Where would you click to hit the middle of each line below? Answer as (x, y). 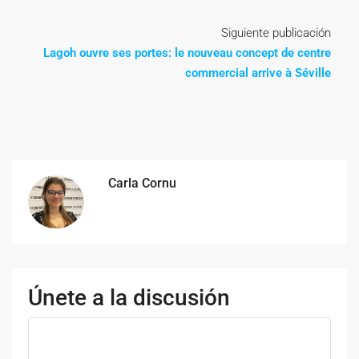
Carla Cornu (142, 183)
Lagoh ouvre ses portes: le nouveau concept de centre (187, 52)
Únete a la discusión (129, 298)
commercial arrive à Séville (258, 73)
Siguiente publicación (276, 32)
